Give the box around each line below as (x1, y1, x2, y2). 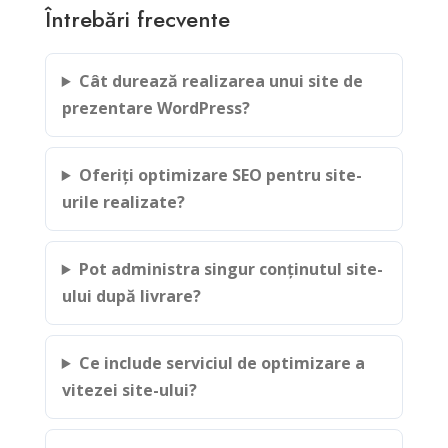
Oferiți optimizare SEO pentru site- (78, 164, 362, 186)
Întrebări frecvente (44, 3, 230, 35)
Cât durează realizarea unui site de (78, 70, 363, 92)
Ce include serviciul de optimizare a (78, 352, 365, 374)
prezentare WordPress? (61, 97, 250, 119)
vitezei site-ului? (61, 379, 197, 401)
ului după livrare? (61, 285, 201, 307)
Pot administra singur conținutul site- (78, 258, 383, 280)
